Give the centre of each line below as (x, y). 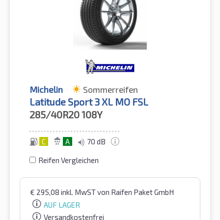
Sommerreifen (110, 89)
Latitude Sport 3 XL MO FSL (89, 101)
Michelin (46, 89)
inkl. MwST (79, 192)
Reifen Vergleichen (69, 160)
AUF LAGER (62, 205)
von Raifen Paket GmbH (136, 192)
